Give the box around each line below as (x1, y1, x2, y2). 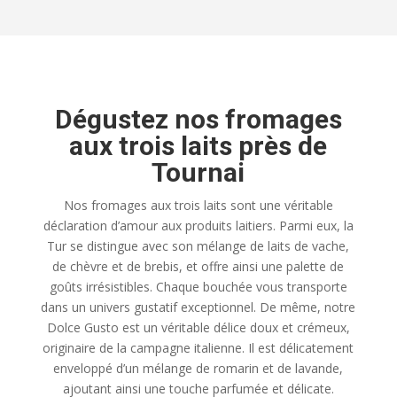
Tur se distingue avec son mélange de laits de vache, (47, 237, 350, 254)
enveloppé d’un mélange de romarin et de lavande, (53, 359, 344, 377)
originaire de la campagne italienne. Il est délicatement (43, 339, 354, 356)
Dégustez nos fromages (54, 103, 342, 135)
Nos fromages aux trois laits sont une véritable (63, 196, 333, 214)
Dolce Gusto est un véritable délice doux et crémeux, (46, 318, 350, 336)
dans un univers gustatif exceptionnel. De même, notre (41, 298, 356, 315)
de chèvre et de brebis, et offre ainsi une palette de (52, 257, 345, 275)
